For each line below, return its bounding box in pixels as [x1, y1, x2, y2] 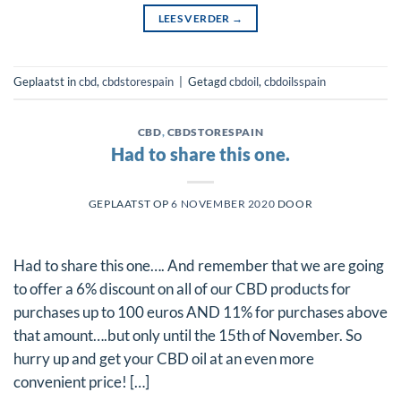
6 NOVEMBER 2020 [171, 198, 276, 210]
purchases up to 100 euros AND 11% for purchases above [13, 303, 388, 322]
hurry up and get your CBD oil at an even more [13, 350, 314, 369]
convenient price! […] [13, 373, 149, 392]
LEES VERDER [158, 12, 233, 26]
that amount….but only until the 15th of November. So [13, 327, 362, 346]
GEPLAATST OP [88, 198, 172, 210]
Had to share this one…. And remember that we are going [13, 257, 384, 276]
